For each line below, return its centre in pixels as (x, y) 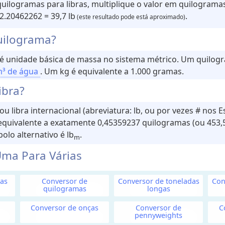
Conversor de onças (65, 208)
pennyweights (159, 215)
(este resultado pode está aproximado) (130, 17)
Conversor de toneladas (158, 181)
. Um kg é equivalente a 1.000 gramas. (112, 71)
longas (158, 188)
